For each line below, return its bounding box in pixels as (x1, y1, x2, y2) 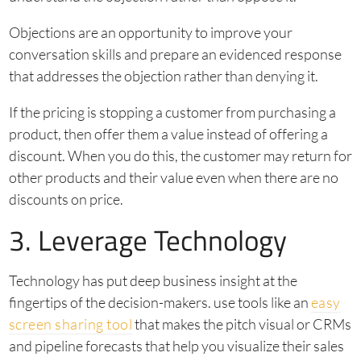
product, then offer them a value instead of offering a (8, 125, 328, 143)
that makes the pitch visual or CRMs (132, 315, 351, 334)
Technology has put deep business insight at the (8, 272, 297, 290)
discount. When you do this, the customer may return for (8, 147, 352, 165)
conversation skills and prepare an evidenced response (8, 45, 342, 64)
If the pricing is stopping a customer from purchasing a (8, 103, 336, 122)
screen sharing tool (8, 315, 132, 334)
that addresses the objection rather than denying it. (8, 67, 318, 85)
